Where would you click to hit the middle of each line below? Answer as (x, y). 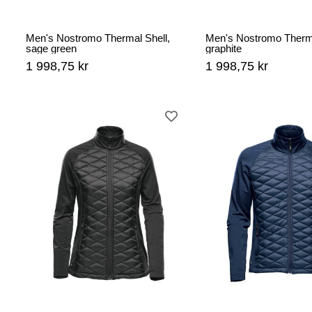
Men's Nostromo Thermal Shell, (98, 38)
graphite (224, 49)
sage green (51, 49)
